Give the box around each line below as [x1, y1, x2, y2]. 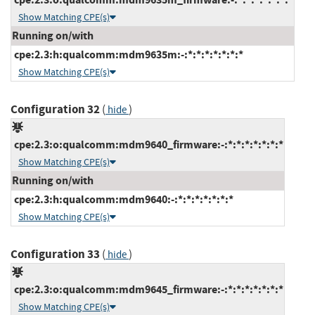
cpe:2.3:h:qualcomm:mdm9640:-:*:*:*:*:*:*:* [12, 191, 233, 207]
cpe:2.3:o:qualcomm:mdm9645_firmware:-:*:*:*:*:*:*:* [12, 281, 283, 297]
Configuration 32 [11, 101, 100, 117]
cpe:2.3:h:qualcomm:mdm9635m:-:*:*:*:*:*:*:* [12, 46, 243, 62]
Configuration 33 [11, 245, 100, 262]
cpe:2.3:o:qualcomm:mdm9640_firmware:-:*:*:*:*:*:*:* [12, 136, 283, 152]
